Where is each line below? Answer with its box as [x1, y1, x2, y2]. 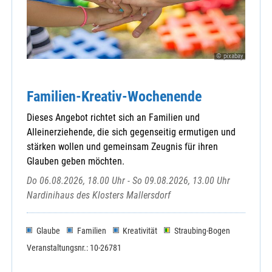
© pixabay [216, 52, 243, 60]
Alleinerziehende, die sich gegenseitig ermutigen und [27, 126, 236, 138]
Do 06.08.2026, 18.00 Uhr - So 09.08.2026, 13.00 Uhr [27, 174, 230, 186]
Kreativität [123, 226, 158, 236]
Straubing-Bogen [174, 226, 231, 236]
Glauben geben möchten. [27, 155, 124, 167]
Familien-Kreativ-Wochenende [27, 87, 202, 105]
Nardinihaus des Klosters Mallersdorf [27, 189, 171, 201]
